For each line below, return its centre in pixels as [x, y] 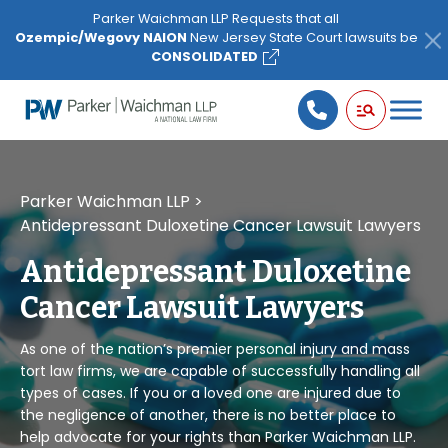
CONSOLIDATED [204, 56]
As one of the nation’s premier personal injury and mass [215, 349]
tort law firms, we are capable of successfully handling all [220, 371]
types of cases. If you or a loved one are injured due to [210, 393]
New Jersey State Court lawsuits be [302, 37]
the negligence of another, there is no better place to [208, 415]
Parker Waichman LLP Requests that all [216, 18]
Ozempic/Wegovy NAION [100, 37]
